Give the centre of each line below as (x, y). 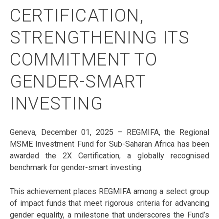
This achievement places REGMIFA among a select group (109, 191)
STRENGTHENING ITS (100, 38)
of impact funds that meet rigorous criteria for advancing (109, 203)
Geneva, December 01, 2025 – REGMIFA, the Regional (109, 132)
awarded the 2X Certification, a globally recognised (109, 156)
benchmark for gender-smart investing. (76, 168)
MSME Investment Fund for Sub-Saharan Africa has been (109, 144)
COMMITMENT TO (84, 60)
